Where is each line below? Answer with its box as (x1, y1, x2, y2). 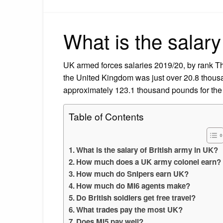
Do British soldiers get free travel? (76, 192, 196, 203)
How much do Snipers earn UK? (76, 168, 189, 179)
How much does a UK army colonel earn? (76, 156, 222, 167)
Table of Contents (69, 109, 144, 123)
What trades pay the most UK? (76, 204, 183, 215)
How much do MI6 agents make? (76, 180, 191, 191)
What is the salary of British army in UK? (76, 144, 219, 155)
